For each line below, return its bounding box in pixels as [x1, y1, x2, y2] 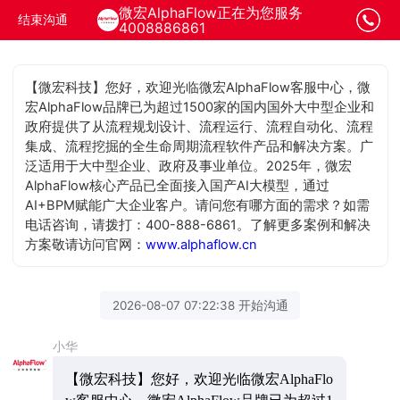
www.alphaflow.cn [146, 236, 258, 253]
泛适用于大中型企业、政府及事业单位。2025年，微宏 [25, 157, 353, 174]
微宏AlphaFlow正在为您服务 [119, 4, 304, 21]
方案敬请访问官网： [25, 236, 146, 253]
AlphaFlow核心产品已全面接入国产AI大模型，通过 [25, 177, 330, 194]
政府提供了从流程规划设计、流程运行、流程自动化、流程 [25, 118, 374, 135]
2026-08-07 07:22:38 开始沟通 [112, 297, 288, 312]
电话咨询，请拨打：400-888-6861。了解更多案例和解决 [25, 216, 371, 233]
